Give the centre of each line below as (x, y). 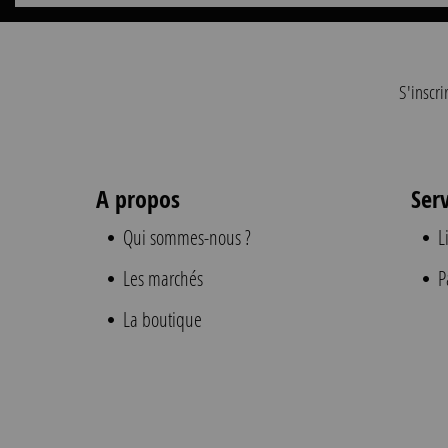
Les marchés (160, 278)
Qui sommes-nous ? (184, 237)
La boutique (160, 319)
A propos (137, 198)
